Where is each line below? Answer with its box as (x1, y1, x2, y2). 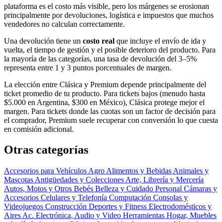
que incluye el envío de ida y (114, 36, 206, 45)
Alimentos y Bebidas (106, 166, 173, 175)
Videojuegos (4, 202, 45, 211)
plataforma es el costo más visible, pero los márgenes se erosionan (4, 1, 209, 10)
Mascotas (4, 175, 35, 184)
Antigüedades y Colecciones (35, 175, 125, 184)
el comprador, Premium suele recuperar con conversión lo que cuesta (4, 115, 218, 124)
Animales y (173, 166, 209, 175)
